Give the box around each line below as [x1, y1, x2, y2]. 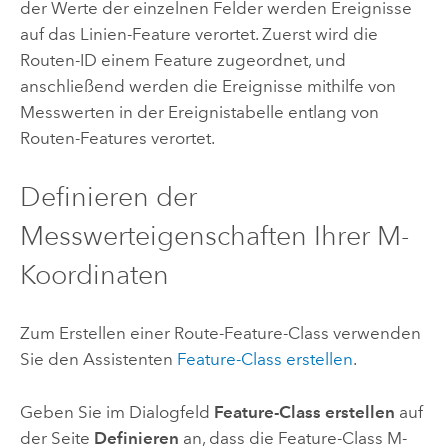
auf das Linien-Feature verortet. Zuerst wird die [19, 23, 378, 44]
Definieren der [19, 179, 197, 213]
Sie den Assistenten [19, 349, 177, 370]
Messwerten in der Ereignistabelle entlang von [19, 101, 379, 122]
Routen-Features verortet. [19, 127, 215, 148]
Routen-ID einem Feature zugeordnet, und [19, 49, 346, 70]
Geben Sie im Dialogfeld [19, 401, 214, 422]
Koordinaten [19, 257, 169, 291]
